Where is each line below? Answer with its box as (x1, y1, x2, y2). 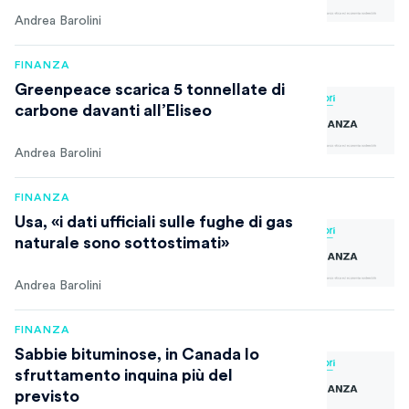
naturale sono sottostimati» (15, 235, 229, 251)
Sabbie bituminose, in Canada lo (15, 346, 259, 362)
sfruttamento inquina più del (15, 367, 233, 383)
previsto (15, 388, 79, 404)
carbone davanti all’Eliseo (15, 102, 212, 119)
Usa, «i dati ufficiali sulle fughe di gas (15, 214, 293, 230)
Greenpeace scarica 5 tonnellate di (15, 81, 285, 98)
